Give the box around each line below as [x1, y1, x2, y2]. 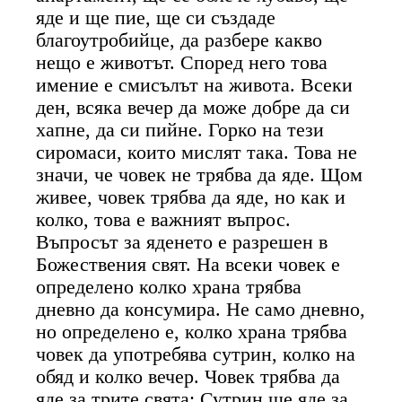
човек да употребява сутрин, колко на [36, 343, 356, 365]
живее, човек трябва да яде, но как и [36, 186, 346, 208]
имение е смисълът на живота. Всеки [36, 74, 354, 96]
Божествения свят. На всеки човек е [36, 253, 341, 275]
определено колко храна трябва [36, 275, 302, 298]
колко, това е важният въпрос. [36, 208, 292, 231]
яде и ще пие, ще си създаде [36, 6, 276, 29]
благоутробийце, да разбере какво [36, 29, 323, 51]
